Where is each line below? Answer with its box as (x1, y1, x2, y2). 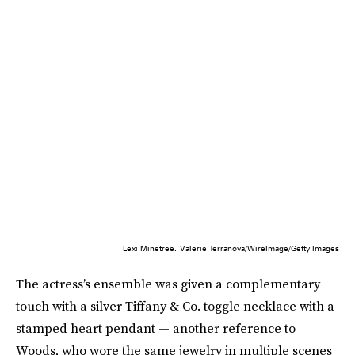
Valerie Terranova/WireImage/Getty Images (180, 242, 339, 253)
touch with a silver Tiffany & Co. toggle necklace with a (16, 296, 334, 315)
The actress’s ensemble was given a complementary (16, 274, 320, 292)
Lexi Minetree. (123, 242, 177, 253)
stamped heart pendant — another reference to (16, 319, 296, 337)
